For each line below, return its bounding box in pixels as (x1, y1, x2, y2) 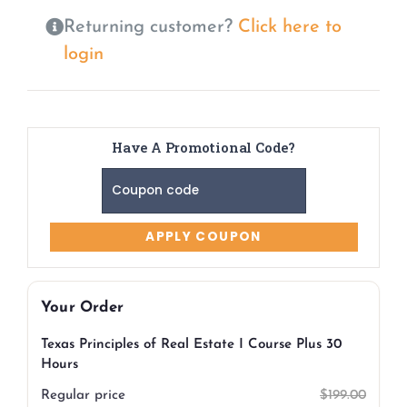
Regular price (41, 389, 125, 403)
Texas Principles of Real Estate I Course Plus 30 (41, 338, 342, 352)
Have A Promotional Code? (112, 139, 295, 156)
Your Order (41, 300, 124, 316)
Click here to (238, 18, 342, 36)
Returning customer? (64, 18, 238, 36)
